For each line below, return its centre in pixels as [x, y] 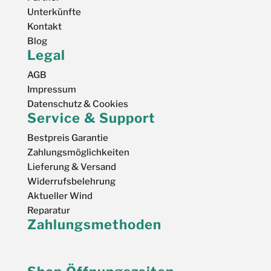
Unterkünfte [54, 12]
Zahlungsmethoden [94, 224]
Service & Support [91, 118]
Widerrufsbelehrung [71, 181]
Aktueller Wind [60, 196]
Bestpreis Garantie [67, 138]
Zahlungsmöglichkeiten [78, 152]
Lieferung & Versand [71, 167]
